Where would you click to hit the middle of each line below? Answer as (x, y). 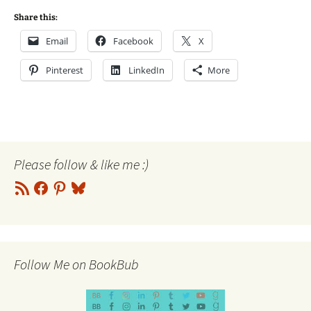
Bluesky (86, 184)
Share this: (36, 17)
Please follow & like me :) (81, 164)
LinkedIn (146, 70)
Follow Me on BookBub (76, 264)
